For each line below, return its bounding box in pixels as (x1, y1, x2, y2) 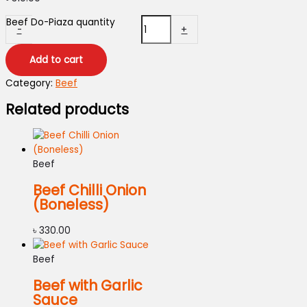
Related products (5, 99, 129, 120)
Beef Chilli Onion (33, 180, 146, 201)
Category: (5, 77, 56, 90)
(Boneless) (33, 195, 109, 215)
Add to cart (29, 53, 83, 67)
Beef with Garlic (33, 275, 143, 296)
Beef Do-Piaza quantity (6, 16, 115, 29)
